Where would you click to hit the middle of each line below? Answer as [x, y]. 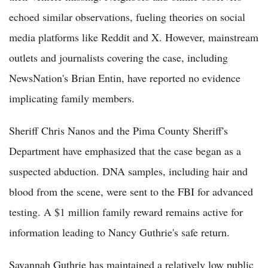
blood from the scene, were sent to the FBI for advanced [131, 191]
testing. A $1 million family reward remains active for [126, 211]
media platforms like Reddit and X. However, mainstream [134, 37]
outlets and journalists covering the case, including [118, 57]
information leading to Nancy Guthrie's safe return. [119, 232]
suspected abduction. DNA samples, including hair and [128, 171]
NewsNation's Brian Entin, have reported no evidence [125, 77]
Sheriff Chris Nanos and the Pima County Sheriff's [118, 130]
